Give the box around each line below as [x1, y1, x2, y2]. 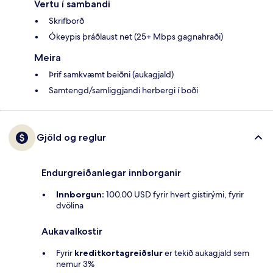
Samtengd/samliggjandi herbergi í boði [49, 85, 198, 96]
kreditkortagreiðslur [74, 247, 163, 259]
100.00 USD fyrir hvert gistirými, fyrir [104, 189, 244, 200]
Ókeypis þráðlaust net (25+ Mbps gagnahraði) [49, 31, 223, 43]
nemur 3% [56, 258, 94, 270]
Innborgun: [56, 189, 104, 200]
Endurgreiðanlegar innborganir [41, 167, 181, 179]
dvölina [56, 200, 83, 211]
